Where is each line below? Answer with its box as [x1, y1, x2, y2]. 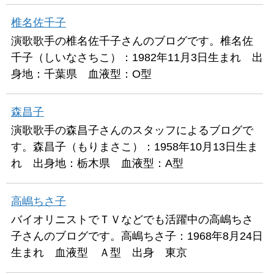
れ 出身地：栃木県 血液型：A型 [11, 157, 183, 169]
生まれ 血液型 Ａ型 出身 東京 [11, 246, 187, 259]
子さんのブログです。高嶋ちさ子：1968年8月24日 [11, 229, 263, 242]
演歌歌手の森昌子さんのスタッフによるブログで [11, 124, 253, 136]
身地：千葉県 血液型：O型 [11, 67, 152, 80]
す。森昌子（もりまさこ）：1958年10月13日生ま [11, 140, 258, 153]
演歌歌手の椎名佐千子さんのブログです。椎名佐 [11, 34, 253, 47]
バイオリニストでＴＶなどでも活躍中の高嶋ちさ [11, 213, 253, 226]
